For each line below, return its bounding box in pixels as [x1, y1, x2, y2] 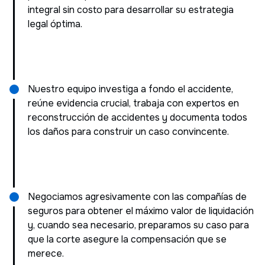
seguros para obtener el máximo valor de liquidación [28, 204, 254, 217]
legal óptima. [28, 17, 82, 30]
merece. [28, 247, 64, 260]
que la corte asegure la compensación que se [28, 232, 227, 245]
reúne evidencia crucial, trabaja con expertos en [28, 96, 239, 109]
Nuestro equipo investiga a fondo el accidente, [28, 82, 233, 95]
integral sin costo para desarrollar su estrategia [28, 3, 234, 16]
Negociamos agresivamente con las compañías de [28, 190, 247, 203]
